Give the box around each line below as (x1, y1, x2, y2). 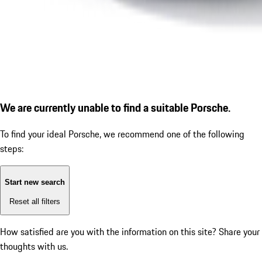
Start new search (5, 178, 65, 187)
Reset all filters (9, 196, 60, 206)
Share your (219, 225, 260, 239)
